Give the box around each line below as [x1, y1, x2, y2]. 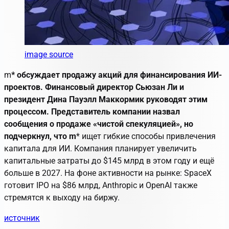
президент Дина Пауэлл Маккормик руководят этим [4, 94, 208, 104]
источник [4, 213, 40, 223]
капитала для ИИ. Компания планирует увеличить [4, 143, 197, 153]
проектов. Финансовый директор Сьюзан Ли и [4, 82, 184, 92]
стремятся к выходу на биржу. [4, 192, 120, 202]
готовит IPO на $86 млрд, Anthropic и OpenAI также [4, 180, 197, 190]
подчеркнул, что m [4, 131, 76, 141]
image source [25, 49, 73, 59]
